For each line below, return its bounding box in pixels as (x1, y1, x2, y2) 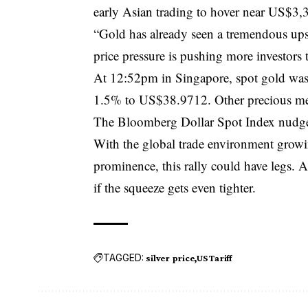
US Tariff (197, 252, 232, 263)
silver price (146, 252, 195, 263)
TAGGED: (103, 252, 144, 264)
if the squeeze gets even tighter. (93, 178, 256, 196)
